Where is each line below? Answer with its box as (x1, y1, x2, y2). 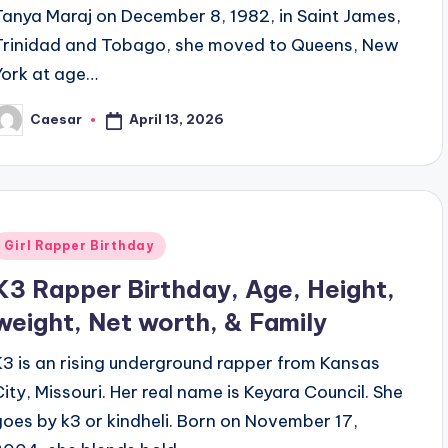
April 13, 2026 (129, 111, 225, 128)
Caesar (30, 111, 83, 128)
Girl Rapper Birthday (4, 238, 154, 254)
